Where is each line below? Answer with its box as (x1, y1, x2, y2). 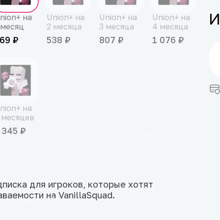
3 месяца (99, 22, 135, 32)
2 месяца (47, 22, 82, 32)
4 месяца (152, 22, 188, 32)
